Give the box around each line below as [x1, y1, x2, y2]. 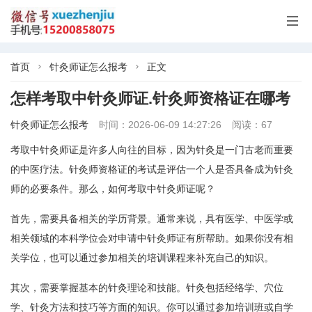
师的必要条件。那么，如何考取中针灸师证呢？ [10, 183, 215, 194]
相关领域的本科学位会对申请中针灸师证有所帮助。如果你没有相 [10, 233, 293, 244]
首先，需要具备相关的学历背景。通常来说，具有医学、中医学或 [10, 213, 293, 224]
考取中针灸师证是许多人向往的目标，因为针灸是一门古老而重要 [10, 144, 293, 155]
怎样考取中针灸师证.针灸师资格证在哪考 [10, 90, 290, 107]
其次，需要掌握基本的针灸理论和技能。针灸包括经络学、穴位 [10, 282, 283, 293]
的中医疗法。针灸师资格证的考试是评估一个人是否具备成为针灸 [10, 164, 293, 175]
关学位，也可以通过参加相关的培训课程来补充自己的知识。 [10, 252, 274, 263]
